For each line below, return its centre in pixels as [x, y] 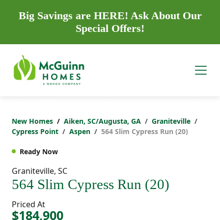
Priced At [28, 204]
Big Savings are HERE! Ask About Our [110, 15]
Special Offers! [110, 28]
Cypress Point [35, 131]
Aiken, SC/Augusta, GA [102, 121]
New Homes [32, 121]
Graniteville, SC [40, 171]
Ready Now [39, 151]
